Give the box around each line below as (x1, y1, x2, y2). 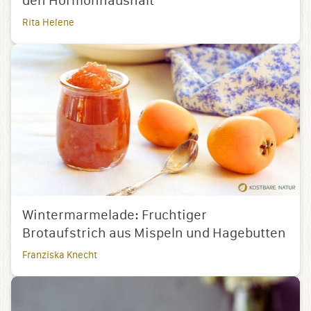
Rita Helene (22, 17, 74, 28)
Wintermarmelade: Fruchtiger (22, 208, 207, 224)
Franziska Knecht (22, 249, 97, 261)
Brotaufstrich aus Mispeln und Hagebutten (22, 226, 286, 242)
